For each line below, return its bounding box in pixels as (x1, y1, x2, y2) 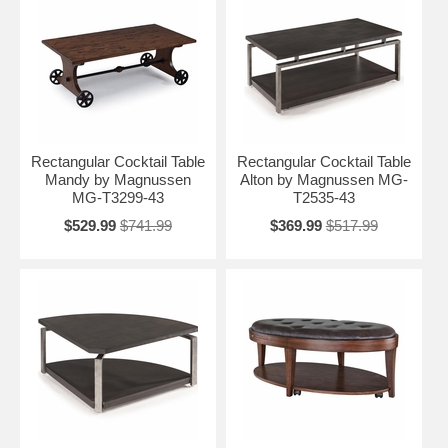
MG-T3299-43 (71, 188, 164, 206)
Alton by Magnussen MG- (239, 170, 408, 188)
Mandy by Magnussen (44, 170, 191, 188)
